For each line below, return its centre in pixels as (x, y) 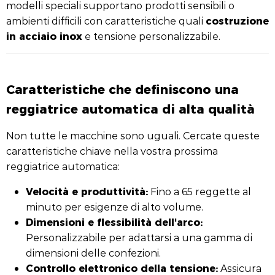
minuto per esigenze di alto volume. (114, 207)
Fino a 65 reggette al (199, 191)
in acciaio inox (44, 36)
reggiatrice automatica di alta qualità (130, 108)
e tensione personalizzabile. (151, 36)
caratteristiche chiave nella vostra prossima (112, 151)
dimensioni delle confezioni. (93, 253)
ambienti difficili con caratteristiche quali (106, 21)
